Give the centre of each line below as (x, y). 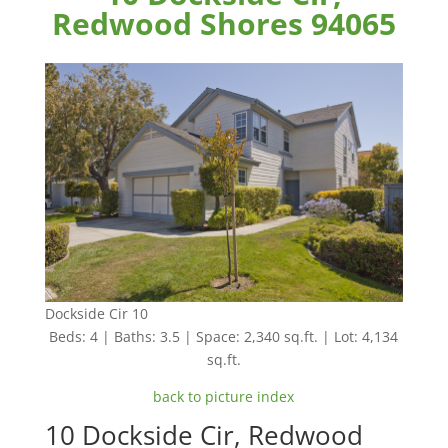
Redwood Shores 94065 (223, 23)
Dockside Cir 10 (96, 313)
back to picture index (224, 396)
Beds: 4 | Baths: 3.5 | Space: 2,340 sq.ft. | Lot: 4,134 (224, 336)
